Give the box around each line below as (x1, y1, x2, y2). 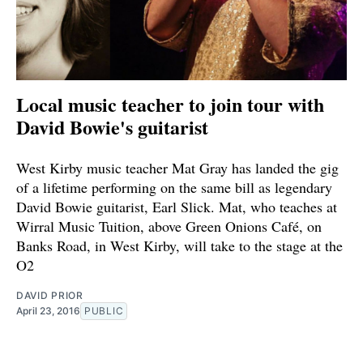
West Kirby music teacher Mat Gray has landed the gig (16, 157, 339, 177)
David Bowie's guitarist (16, 112, 208, 141)
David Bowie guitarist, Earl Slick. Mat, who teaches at (16, 196, 337, 216)
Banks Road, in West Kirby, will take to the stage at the (16, 235, 343, 255)
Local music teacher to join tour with (16, 89, 324, 118)
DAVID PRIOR (16, 288, 83, 301)
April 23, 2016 (16, 304, 80, 317)
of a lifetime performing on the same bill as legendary (16, 177, 332, 197)
